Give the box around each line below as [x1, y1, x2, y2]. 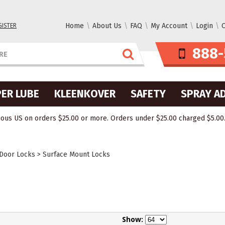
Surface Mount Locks [43, 150, 110, 159]
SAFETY [131, 87, 166, 100]
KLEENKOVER [54, 87, 116, 100]
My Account [151, 22, 187, 30]
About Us [92, 22, 122, 30]
